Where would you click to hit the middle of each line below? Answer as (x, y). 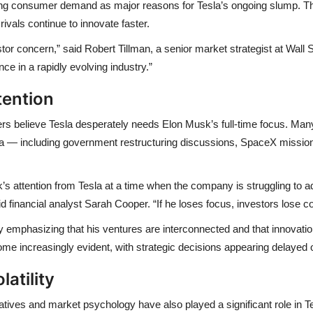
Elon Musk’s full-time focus (224, 124)
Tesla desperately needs (104, 124)
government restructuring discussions (149, 142)
